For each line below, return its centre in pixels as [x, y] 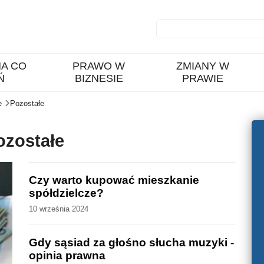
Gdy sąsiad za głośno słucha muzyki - [132, 243]
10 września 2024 [59, 209]
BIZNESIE [99, 78]
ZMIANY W [202, 66]
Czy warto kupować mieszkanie [114, 180]
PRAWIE [202, 78]
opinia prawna [67, 256]
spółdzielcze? [67, 193]
